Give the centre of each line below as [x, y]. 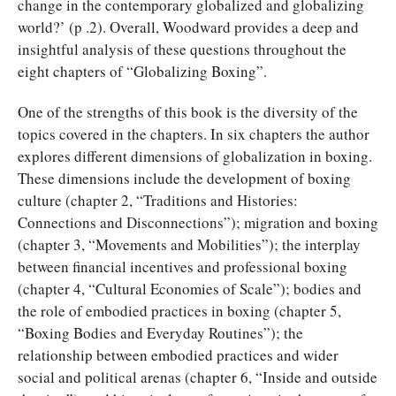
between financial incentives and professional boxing [183, 266]
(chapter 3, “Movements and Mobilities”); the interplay [189, 244]
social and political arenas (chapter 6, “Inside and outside [198, 377]
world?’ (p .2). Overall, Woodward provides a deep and [188, 27]
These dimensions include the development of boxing [184, 178]
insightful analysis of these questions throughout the [182, 49]
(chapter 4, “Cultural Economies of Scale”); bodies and [190, 288]
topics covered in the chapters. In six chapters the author [194, 133]
